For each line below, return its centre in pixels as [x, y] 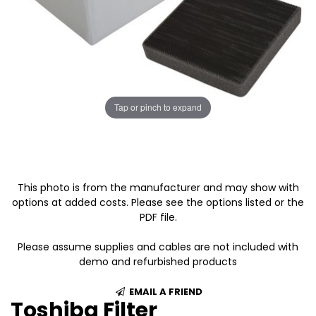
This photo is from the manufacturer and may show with [158, 187]
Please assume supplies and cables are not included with [158, 247]
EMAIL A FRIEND [164, 291]
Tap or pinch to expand [158, 107]
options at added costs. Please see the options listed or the [158, 202]
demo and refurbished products [158, 261]
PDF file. [158, 217]
